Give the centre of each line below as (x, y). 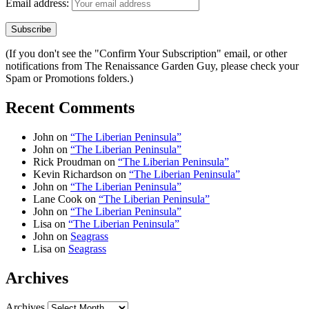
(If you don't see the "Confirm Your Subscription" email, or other (146, 54)
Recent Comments (70, 108)
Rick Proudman (67, 161)
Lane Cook (58, 199)
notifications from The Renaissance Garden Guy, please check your (152, 66)
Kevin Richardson (73, 174)
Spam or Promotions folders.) (69, 79)
